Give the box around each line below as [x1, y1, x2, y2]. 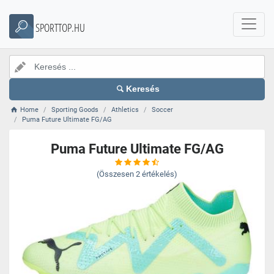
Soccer [152, 106, 174, 114]
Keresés [126, 84, 160, 94]
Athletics [111, 106, 139, 114]
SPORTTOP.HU [35, 20, 85, 35]
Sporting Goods [51, 106, 99, 114]
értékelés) [142, 169, 177, 179]
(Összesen [97, 169, 134, 179]
